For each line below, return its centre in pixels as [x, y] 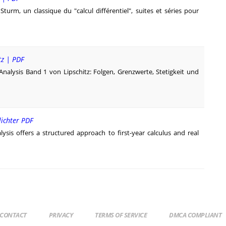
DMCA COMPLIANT [195, 215]
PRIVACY [61, 215]
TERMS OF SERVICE [121, 215]
